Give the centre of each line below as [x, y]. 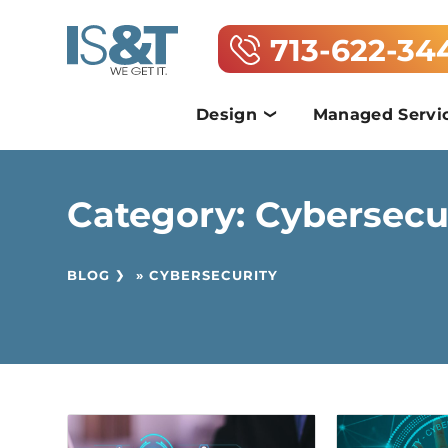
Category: [161, 214]
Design [226, 114]
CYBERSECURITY [214, 275]
